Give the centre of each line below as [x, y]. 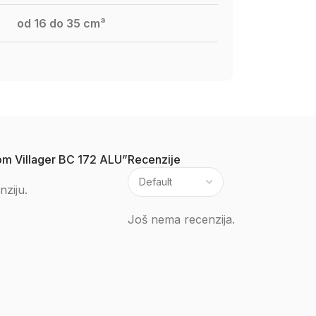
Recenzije [154, 159]
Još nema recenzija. [181, 219]
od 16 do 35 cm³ [61, 23]
